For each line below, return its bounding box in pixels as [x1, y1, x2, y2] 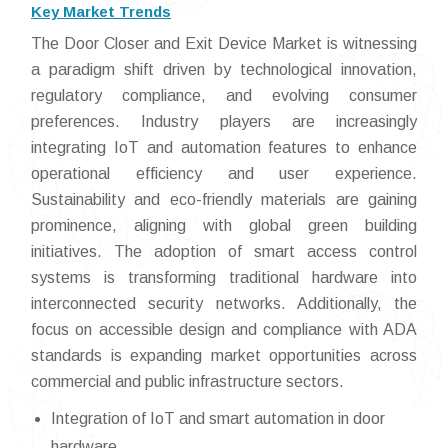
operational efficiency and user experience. [31, 165, 417, 183]
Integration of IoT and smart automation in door [51, 410, 385, 428]
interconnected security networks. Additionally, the [31, 295, 417, 313]
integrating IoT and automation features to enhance [31, 139, 417, 157]
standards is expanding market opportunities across [31, 347, 417, 365]
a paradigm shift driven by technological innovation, [31, 61, 417, 79]
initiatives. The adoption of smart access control [31, 243, 417, 261]
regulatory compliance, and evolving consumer [31, 87, 417, 105]
